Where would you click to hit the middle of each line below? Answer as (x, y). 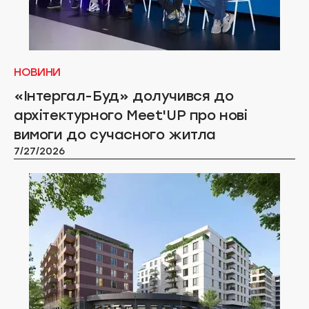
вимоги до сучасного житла (115, 134)
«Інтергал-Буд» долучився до (124, 96)
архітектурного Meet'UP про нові (131, 115)
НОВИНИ (38, 72)
